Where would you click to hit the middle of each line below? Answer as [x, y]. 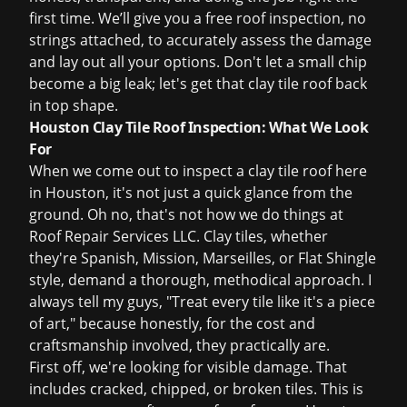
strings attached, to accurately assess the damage [200, 40]
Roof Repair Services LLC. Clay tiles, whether [179, 236]
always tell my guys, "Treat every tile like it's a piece [202, 302]
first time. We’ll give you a [117, 18]
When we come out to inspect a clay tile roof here [198, 171]
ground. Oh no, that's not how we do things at [186, 214]
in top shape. [74, 105]
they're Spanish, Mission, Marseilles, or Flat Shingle [203, 258]
